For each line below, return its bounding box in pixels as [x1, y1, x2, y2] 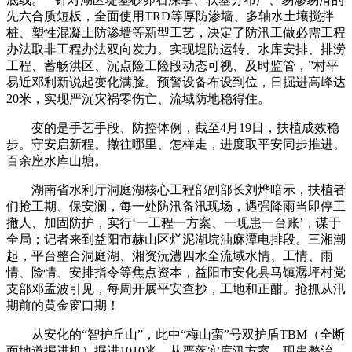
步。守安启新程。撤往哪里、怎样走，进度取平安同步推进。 [6, 137, 346, 151]
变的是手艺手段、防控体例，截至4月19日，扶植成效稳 [6, 120, 339, 134]
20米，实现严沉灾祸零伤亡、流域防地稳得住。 [6, 91, 270, 105]
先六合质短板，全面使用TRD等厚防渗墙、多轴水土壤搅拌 [6, 9, 334, 23]
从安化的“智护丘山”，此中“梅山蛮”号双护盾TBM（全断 [6, 327, 345, 341]
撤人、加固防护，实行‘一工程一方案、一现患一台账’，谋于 [6, 215, 341, 229]
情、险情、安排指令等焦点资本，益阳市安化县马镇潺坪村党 [6, 265, 346, 279]
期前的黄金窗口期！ [6, 298, 119, 312]
